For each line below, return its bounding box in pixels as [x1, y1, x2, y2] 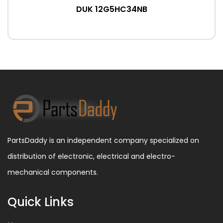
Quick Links [7, 194, 74, 210]
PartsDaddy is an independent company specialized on [7, 135, 199, 145]
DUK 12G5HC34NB [76, 3, 147, 15]
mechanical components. [7, 167, 98, 177]
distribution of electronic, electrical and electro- [7, 151, 175, 161]
